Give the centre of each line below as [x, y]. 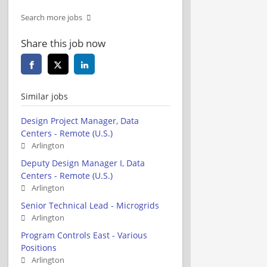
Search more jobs [52, 17]
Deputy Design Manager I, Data [83, 163]
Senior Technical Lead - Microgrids [90, 205]
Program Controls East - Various [84, 235]
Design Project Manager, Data [80, 120]
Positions [39, 247]
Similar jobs [44, 96]
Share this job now [63, 43]
